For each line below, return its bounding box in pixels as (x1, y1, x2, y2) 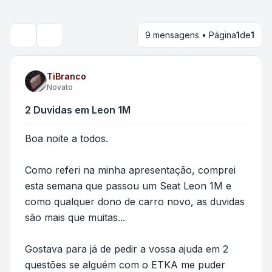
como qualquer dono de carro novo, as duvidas (25, 195, 245, 208)
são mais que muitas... (25, 211, 125, 223)
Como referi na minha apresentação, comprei (25, 164, 236, 176)
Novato (47, 83, 73, 92)
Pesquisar (44, 35, 83, 46)
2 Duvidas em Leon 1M (25, 104, 131, 116)
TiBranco (47, 71, 86, 81)
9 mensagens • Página (145, 30, 236, 40)
